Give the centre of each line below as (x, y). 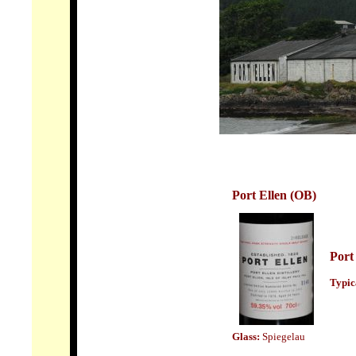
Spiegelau (282, 337)
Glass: (246, 337)
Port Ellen (259, 195)
